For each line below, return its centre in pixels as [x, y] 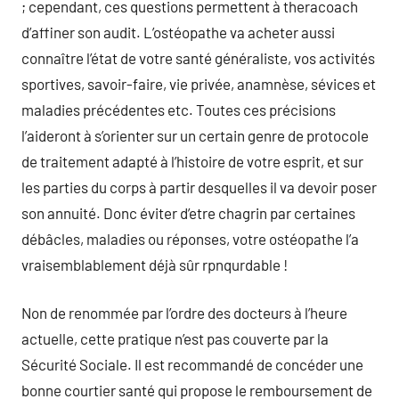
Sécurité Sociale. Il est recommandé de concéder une [192, 364]
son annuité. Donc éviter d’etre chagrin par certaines [188, 212]
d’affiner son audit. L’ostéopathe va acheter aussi [178, 32]
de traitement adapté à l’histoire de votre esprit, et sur [192, 161]
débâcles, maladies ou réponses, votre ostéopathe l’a [190, 238]
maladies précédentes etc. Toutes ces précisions [179, 109]
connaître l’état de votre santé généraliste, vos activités [198, 57]
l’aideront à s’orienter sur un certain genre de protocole [195, 135]
